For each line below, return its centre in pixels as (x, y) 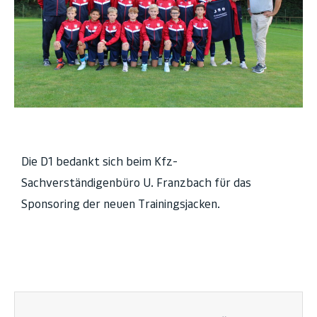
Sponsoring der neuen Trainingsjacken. (121, 203)
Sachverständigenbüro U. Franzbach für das (136, 182)
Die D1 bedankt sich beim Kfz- (99, 161)
